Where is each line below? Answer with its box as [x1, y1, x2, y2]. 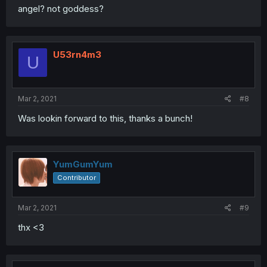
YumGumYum [53, 158, 113, 170]
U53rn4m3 [53, 49, 101, 61]
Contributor [57, 173, 96, 182]
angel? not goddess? [18, 3, 104, 15]
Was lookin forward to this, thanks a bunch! [18, 112, 193, 124]
